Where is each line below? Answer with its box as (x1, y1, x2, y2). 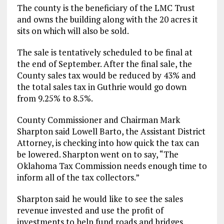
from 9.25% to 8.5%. (16, 92, 94, 104)
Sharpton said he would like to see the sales (16, 193, 183, 205)
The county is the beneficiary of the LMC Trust (16, 2, 195, 14)
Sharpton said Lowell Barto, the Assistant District (16, 125, 205, 137)
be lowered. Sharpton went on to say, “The (16, 148, 178, 160)
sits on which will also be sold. (16, 25, 132, 37)
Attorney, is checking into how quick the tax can (16, 137, 199, 149)
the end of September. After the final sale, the (16, 58, 192, 70)
